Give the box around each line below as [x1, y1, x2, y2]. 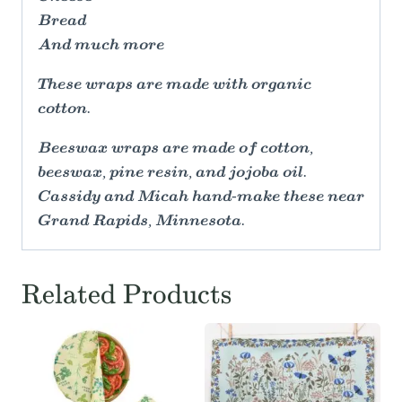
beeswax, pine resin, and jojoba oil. [38, 166, 307, 181]
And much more [38, 39, 164, 54]
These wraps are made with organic [38, 78, 311, 93]
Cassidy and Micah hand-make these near [38, 190, 364, 205]
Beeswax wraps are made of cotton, [38, 142, 313, 157]
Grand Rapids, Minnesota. [38, 214, 245, 230]
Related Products [22, 278, 232, 311]
